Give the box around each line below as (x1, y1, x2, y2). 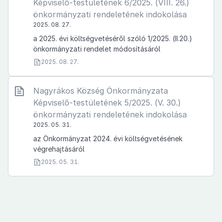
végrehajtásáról (33, 145, 85, 153)
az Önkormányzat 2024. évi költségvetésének (33, 134, 182, 143)
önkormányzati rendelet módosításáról (33, 45, 161, 53)
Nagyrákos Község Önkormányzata (33, 86, 168, 96)
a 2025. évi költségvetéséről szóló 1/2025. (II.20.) (33, 34, 192, 43)
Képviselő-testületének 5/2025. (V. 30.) (33, 98, 181, 108)
